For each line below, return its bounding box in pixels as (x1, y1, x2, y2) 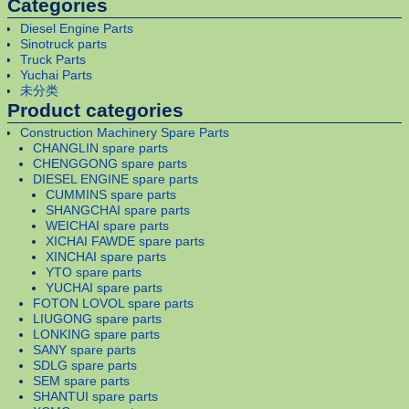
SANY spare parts (33, 341, 136, 357)
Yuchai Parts (20, 67, 92, 82)
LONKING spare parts (33, 326, 160, 341)
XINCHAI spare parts (46, 248, 166, 264)
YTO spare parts (46, 264, 142, 279)
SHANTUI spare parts (33, 388, 158, 404)
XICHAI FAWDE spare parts (46, 233, 204, 248)
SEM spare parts (33, 372, 130, 388)
